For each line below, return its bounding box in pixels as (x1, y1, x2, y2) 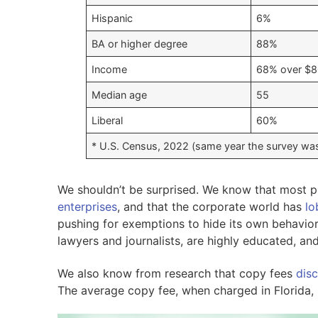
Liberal (91, 114, 123, 127)
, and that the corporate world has (116, 199, 305, 214)
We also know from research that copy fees (57, 265, 296, 280)
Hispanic (91, 12, 133, 25)
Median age (91, 89, 147, 102)
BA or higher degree (91, 38, 187, 50)
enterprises (57, 199, 117, 214)
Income (91, 63, 127, 76)
